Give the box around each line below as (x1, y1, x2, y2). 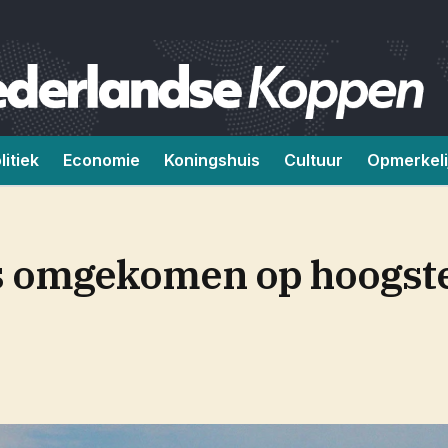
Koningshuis (164, 150, 260, 170)
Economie (63, 150, 140, 170)
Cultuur (284, 150, 343, 170)
